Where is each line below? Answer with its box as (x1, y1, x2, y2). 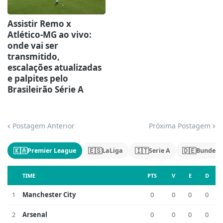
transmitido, (7, 51, 60, 62)
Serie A (149, 146, 170, 155)
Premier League (27, 146, 76, 155)
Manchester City (22, 190, 76, 199)
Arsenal (22, 210, 47, 219)
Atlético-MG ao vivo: (7, 29, 92, 40)
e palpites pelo (7, 73, 68, 84)
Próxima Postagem (149, 121, 211, 130)
